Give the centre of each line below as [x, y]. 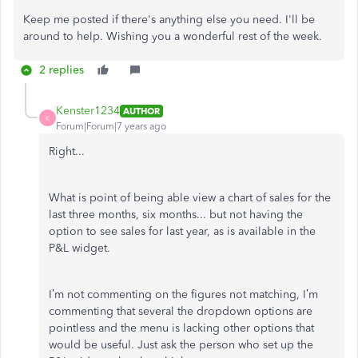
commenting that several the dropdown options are [181, 311]
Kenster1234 [88, 111]
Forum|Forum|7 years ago [111, 126]
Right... [67, 151]
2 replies [62, 70]
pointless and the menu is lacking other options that [181, 328]
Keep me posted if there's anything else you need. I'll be [169, 20]
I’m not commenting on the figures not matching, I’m [183, 294]
